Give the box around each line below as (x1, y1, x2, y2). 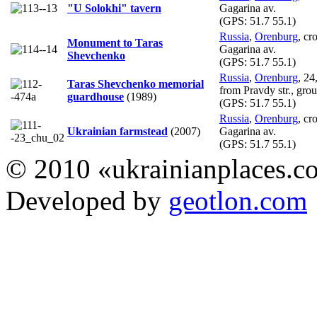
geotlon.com (168, 185, 307, 217)
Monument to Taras (67, 37, 163, 50)
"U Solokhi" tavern (67, 2, 161, 15)
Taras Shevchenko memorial (67, 78, 204, 91)
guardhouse (67, 91, 124, 103)
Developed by (6, 185, 168, 217)
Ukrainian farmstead (67, 125, 168, 138)
